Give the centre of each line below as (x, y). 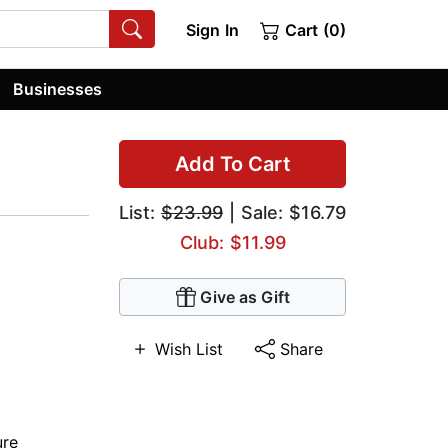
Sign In (212, 30)
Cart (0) (313, 30)
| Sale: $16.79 (284, 213)
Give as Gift (244, 297)
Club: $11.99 (232, 243)
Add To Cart (232, 164)
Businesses (58, 88)
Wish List (188, 349)
